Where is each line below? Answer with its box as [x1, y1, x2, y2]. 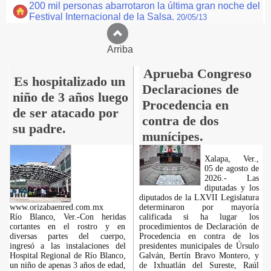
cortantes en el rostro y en [9, 222, 126, 231]
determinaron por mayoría [139, 203, 259, 212]
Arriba [106, 44, 165, 54]
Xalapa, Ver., [204, 154, 259, 163]
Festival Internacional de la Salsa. [29, 11, 177, 22]
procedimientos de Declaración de [139, 222, 259, 231]
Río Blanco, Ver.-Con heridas [9, 212, 126, 221]
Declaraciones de [142, 82, 239, 97]
